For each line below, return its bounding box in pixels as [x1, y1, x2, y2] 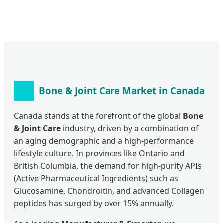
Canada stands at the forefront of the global [14, 110, 183, 121]
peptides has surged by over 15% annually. [14, 197, 174, 209]
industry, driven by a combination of [61, 122, 199, 134]
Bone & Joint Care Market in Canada [39, 84, 205, 97]
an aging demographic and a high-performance [14, 135, 194, 146]
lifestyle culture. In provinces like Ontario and [14, 147, 185, 159]
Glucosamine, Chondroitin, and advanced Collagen [14, 185, 204, 196]
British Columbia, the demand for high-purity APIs [14, 160, 202, 171]
